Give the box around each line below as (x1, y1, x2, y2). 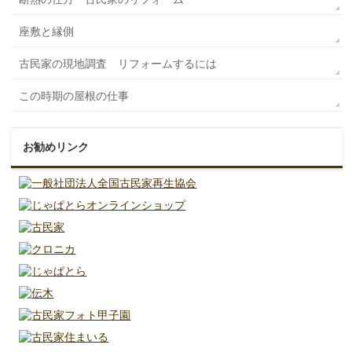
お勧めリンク (23, 141, 90, 154)
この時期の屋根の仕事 (19, 90, 130, 103)
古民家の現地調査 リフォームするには (19, 57, 218, 71)
